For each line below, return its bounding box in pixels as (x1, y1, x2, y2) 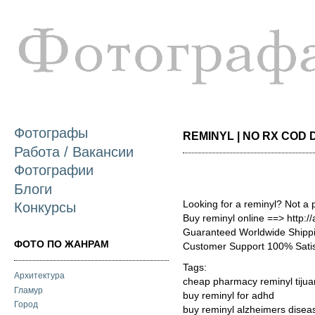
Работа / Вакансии (14, 143, 134, 160)
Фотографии (14, 162, 94, 179)
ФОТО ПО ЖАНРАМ (14, 238, 109, 250)
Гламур (14, 285, 43, 295)
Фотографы (14, 125, 88, 141)
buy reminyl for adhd (183, 290, 274, 301)
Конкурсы (14, 199, 76, 215)
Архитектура (14, 271, 65, 281)
